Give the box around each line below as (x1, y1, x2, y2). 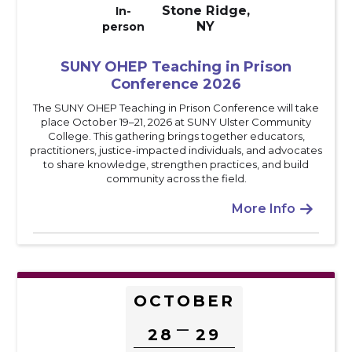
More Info (231, 200, 295, 216)
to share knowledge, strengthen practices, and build (43, 157, 309, 170)
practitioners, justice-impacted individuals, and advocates (30, 143, 322, 156)
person (101, 19, 145, 34)
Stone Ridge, (161, 2, 251, 18)
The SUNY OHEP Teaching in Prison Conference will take (33, 101, 319, 114)
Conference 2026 (111, 75, 241, 93)
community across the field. (105, 171, 247, 185)
